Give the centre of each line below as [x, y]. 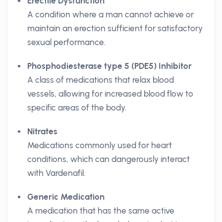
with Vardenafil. [56, 173]
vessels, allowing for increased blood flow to [110, 94]
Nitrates [42, 131]
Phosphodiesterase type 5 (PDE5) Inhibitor [110, 66]
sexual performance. [66, 42]
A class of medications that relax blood [101, 80]
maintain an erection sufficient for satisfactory [115, 28]
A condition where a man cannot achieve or [111, 14]
